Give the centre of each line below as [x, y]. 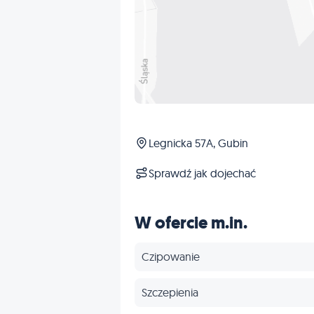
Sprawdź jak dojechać [202, 173]
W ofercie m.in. [191, 223]
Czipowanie [171, 257]
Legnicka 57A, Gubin [198, 143]
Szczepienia [170, 293]
